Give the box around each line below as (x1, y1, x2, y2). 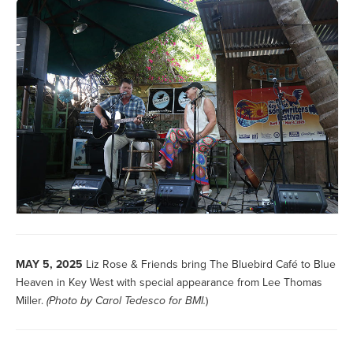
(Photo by (46, 293, 95, 307)
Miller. (16, 293, 43, 307)
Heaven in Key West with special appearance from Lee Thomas (16, 275, 322, 289)
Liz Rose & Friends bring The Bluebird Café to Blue (86, 257, 336, 271)
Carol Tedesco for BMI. (95, 293, 206, 307)
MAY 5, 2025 (16, 257, 83, 271)
